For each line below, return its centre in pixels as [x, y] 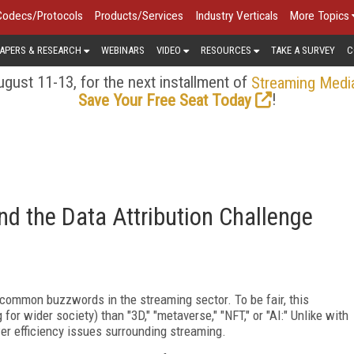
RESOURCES [226, 50]
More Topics [320, 16]
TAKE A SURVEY [303, 50]
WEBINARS [123, 50]
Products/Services [139, 16]
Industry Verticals [237, 16]
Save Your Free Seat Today [164, 100]
